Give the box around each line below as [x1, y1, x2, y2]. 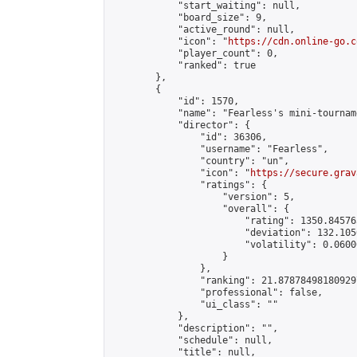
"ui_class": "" [111, 299, 278, 310]
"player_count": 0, [111, 48, 278, 59]
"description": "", [111, 323, 278, 334]
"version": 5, [111, 191, 295, 202]
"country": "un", [111, 155, 289, 167]
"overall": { [111, 203, 289, 214]
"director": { [111, 120, 250, 131]
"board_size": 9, [111, 12, 267, 23]
